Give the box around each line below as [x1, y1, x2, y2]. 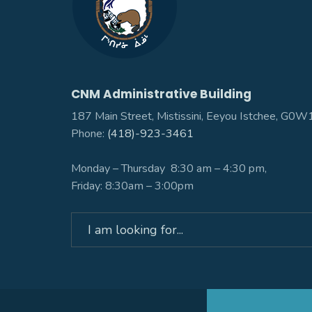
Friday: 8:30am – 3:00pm [71, 178, 194, 194]
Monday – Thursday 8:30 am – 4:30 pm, [71, 161, 267, 176]
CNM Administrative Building [71, 86, 251, 102]
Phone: [71, 126, 107, 141]
